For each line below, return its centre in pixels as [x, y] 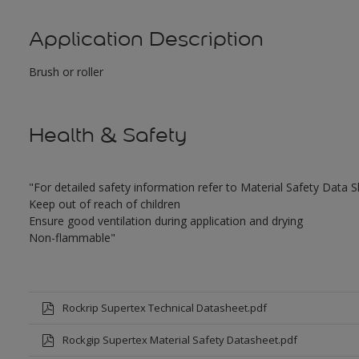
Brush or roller [66, 72]
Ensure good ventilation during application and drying [165, 221]
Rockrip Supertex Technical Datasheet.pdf [164, 308]
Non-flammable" [72, 238]
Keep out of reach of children [104, 204]
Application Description [146, 39]
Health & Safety [107, 135]
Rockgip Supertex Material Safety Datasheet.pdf [179, 340]
